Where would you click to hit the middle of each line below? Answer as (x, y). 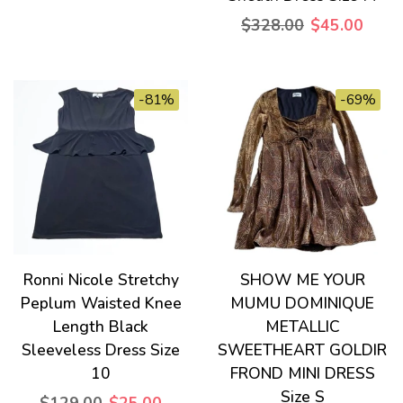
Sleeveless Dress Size (101, 350)
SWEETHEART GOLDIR (302, 350)
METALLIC (302, 327)
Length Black (101, 327)
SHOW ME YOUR (302, 280)
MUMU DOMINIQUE (302, 304)
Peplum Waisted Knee (101, 304)
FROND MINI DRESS (302, 374)
